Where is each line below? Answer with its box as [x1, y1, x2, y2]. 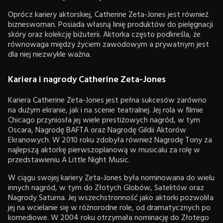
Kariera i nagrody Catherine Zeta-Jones [8, 72, 166, 87]
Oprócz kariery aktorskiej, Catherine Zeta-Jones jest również [8, 8, 209, 21]
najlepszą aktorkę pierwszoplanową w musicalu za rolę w [8, 143, 200, 157]
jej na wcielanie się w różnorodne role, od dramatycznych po [8, 201, 211, 215]
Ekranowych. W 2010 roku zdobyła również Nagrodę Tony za [8, 133, 212, 147]
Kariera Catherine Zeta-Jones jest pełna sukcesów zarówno [8, 94, 207, 107]
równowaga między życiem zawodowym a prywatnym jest [8, 38, 209, 51]
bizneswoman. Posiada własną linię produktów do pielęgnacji [8, 18, 213, 31]
